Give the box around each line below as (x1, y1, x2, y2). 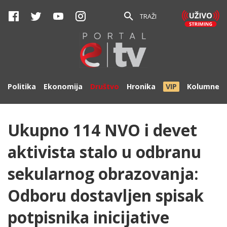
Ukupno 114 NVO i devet (8, 119, 197, 141)
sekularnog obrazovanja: (8, 163, 199, 184)
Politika (8, 82, 36, 91)
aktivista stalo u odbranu (8, 141, 201, 163)
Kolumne (187, 82, 219, 91)
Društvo (90, 82, 119, 91)
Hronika (127, 82, 156, 91)
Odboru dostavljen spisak (8, 184, 204, 206)
